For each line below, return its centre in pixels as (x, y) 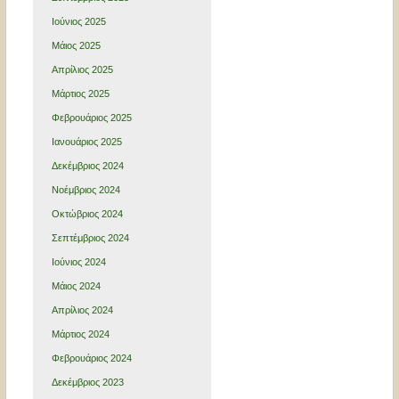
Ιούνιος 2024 (78, 262)
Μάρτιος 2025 (80, 94)
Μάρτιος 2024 (80, 334)
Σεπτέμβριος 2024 (90, 238)
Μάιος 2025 (76, 46)
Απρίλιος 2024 (82, 310)
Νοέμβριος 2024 (85, 190)
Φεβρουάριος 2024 (91, 358)
